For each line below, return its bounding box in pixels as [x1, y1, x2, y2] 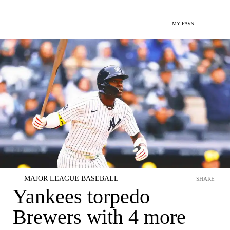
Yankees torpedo [13, 185, 150, 208]
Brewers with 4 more [13, 205, 186, 228]
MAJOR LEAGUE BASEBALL [24, 175, 119, 182]
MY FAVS [172, 21, 194, 26]
